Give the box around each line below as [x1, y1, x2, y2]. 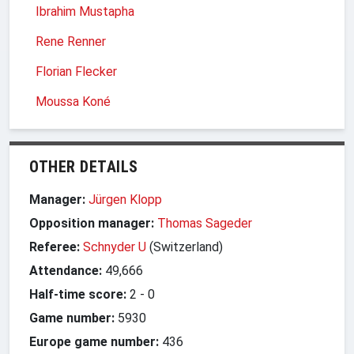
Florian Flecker [36, 63, 117, 79]
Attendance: [29, 262, 102, 278]
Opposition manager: [29, 215, 157, 231]
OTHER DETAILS [29, 156, 138, 176]
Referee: [29, 239, 80, 254]
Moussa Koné [36, 93, 111, 109]
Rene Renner [36, 33, 106, 49]
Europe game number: [29, 333, 159, 349]
